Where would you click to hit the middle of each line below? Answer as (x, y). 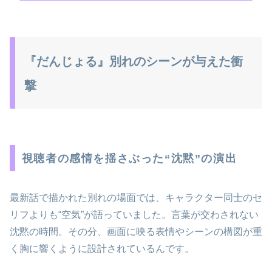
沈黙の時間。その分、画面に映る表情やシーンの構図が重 (136, 231)
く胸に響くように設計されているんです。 (102, 248)
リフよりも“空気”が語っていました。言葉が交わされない (134, 214)
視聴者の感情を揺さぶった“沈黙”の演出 (129, 158)
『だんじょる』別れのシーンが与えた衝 (134, 61)
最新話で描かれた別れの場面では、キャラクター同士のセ (136, 197)
